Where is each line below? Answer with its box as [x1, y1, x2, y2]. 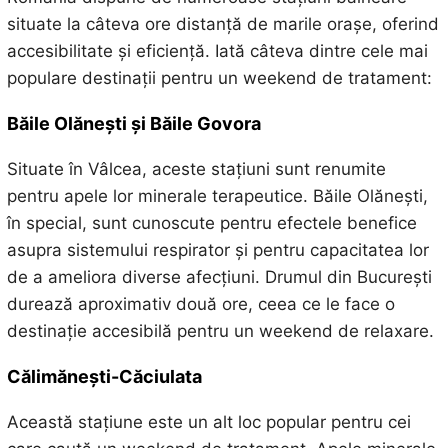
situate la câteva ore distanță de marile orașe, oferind [6, 13, 439, 34]
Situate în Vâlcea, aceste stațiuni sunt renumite [6, 158, 386, 179]
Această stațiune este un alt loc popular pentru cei [6, 411, 411, 432]
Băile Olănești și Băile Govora [6, 112, 261, 134]
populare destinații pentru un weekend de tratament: [6, 67, 432, 88]
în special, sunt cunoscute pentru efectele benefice [6, 212, 417, 233]
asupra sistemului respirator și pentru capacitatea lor [6, 239, 429, 260]
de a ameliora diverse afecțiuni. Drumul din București [6, 266, 432, 287]
